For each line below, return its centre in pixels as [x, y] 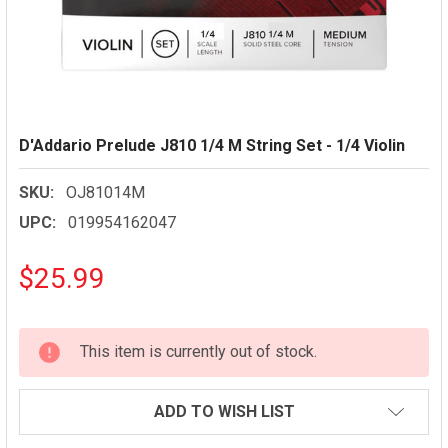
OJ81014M [105, 192]
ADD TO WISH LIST [224, 411]
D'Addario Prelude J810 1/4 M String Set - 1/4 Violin [212, 145]
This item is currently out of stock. [198, 351]
